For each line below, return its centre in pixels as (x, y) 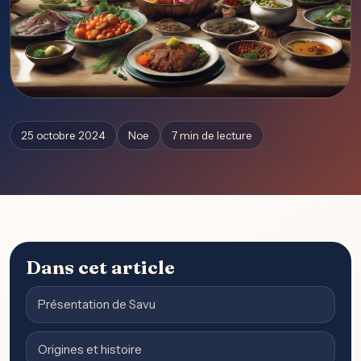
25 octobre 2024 (63, 136)
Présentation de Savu (97, 305)
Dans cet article (100, 268)
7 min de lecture (212, 136)
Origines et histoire (90, 350)
